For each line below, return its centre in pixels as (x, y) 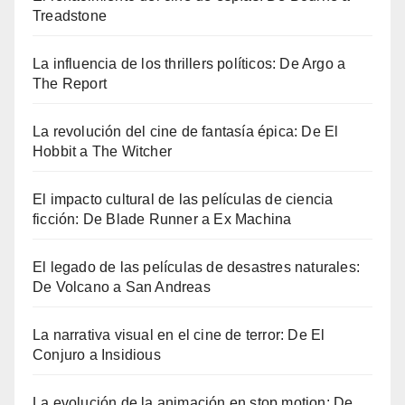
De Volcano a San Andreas (122, 287)
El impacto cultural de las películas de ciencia (183, 199)
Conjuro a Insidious (97, 354)
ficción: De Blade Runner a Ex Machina (162, 219)
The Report (70, 83)
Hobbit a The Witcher (102, 151)
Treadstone (70, 15)
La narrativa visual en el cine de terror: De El (179, 334)
